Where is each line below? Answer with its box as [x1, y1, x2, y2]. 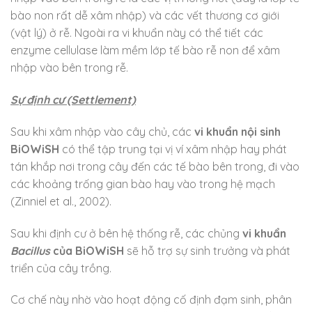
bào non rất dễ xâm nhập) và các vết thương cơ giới [10, 8, 279, 23]
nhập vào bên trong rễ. [10, 61, 128, 75]
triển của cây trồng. [10, 260, 111, 275]
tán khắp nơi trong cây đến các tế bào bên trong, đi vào [10, 159, 299, 173]
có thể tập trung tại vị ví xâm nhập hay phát [59, 141, 287, 156]
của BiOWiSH [50, 243, 124, 258]
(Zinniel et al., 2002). [10, 194, 111, 208]
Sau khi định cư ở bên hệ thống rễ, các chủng [10, 226, 242, 240]
